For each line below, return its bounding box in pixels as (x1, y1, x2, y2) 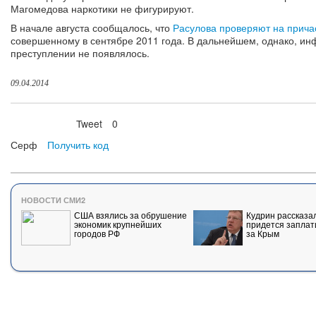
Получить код (47, 138, 109, 152)
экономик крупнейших (73, 218, 162, 231)
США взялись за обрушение (73, 209, 187, 221)
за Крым (245, 227, 279, 240)
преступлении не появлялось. (11, 46, 150, 61)
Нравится (26, 119, 63, 128)
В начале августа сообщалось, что (11, 20, 173, 35)
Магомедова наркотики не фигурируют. (11, 1, 194, 16)
